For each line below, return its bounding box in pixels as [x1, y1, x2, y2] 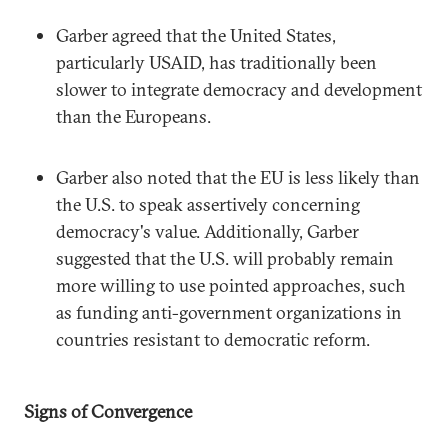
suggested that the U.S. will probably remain [56, 246, 394, 270]
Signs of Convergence [24, 399, 192, 423]
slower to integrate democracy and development [56, 77, 422, 101]
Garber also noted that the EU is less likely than [56, 165, 420, 189]
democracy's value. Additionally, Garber [56, 219, 359, 243]
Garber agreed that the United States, [56, 23, 336, 47]
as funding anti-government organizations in [56, 300, 402, 324]
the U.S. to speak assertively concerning [56, 192, 360, 216]
